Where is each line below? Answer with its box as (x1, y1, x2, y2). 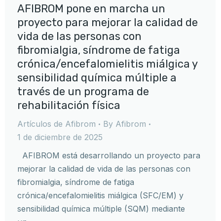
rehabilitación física (17, 99, 120, 112)
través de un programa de (17, 85, 149, 98)
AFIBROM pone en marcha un (17, 2, 165, 15)
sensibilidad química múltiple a (17, 71, 177, 84)
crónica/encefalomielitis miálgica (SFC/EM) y (17, 190, 184, 200)
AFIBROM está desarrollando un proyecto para (17, 150, 200, 160)
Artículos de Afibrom (17, 119, 96, 129)
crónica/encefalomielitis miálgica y (17, 57, 197, 71)
